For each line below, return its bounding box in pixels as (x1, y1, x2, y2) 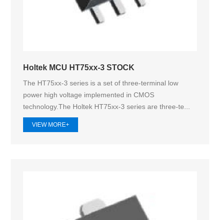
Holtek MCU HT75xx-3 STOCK (23, 62, 135, 72)
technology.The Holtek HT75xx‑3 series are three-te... (23, 103, 191, 111)
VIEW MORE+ (32, 121, 70, 129)
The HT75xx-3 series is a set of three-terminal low (23, 79, 179, 87)
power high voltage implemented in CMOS (23, 91, 155, 99)
